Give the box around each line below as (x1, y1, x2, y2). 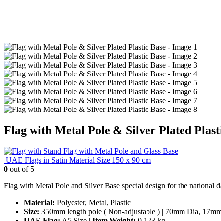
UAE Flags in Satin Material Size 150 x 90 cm (6, 155, 151, 164)
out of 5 (8, 164, 34, 173)
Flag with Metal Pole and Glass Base (63, 147, 178, 155)
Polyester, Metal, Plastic (55, 198, 131, 207)
